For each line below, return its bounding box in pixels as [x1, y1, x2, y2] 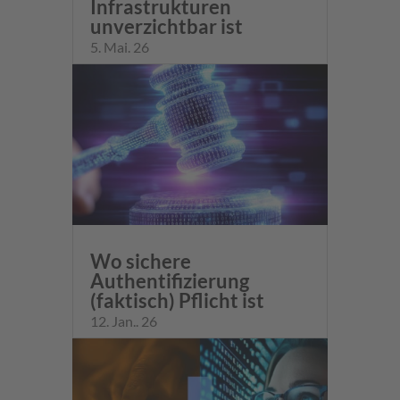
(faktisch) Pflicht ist [89, 287, 264, 312]
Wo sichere [89, 248, 191, 273]
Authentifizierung [89, 268, 249, 293]
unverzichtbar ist [89, 14, 243, 39]
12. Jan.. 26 [89, 312, 157, 329]
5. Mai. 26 [89, 38, 149, 56]
